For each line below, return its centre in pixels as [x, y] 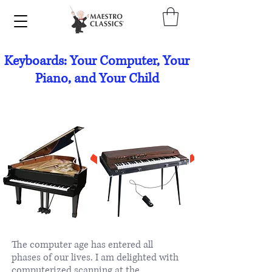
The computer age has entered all [82, 244]
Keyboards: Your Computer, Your [97, 61]
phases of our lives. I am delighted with [95, 257]
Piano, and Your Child [97, 78]
